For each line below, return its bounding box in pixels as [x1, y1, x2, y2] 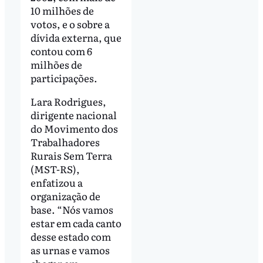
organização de [30, 188, 100, 203]
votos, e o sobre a [30, 16, 110, 31]
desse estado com [30, 228, 111, 244]
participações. [30, 70, 97, 85]
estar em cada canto [30, 215, 122, 230]
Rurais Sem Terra [30, 147, 112, 163]
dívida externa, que [30, 29, 122, 45]
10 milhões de [30, 2, 94, 18]
